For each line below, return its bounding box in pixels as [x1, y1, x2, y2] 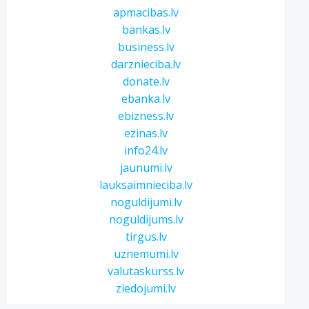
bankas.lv [121, 22, 170, 37]
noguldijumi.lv [110, 195, 182, 210]
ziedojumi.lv [116, 281, 177, 296]
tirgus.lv [125, 229, 167, 244]
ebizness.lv [118, 108, 175, 123]
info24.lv [124, 143, 168, 158]
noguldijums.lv [108, 212, 183, 227]
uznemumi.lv [113, 246, 179, 261]
